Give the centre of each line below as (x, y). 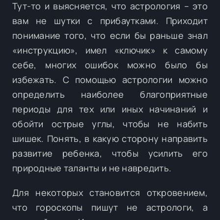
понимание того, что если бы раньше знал (110, 35)
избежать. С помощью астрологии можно (110, 79)
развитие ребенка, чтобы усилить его (110, 153)
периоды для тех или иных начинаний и (110, 109)
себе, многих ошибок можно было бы (110, 65)
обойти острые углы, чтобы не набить (110, 124)
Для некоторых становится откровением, (110, 192)
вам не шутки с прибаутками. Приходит (110, 20)
